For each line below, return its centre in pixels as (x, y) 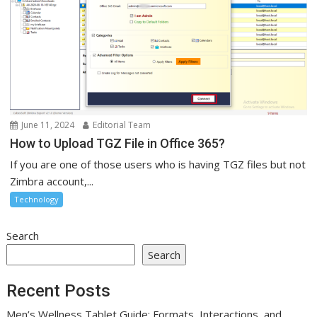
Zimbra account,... (52, 181)
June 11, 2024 (47, 125)
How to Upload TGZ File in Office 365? (118, 144)
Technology (37, 200)
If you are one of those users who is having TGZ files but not (158, 165)
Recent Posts (59, 290)
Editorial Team (121, 125)
